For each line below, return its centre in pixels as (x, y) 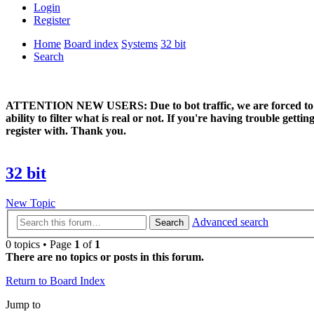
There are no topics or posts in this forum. (105, 257)
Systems (139, 44)
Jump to (23, 304)
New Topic (30, 203)
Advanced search (230, 221)
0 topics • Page (40, 244)
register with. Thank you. (66, 131)
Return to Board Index (55, 280)
